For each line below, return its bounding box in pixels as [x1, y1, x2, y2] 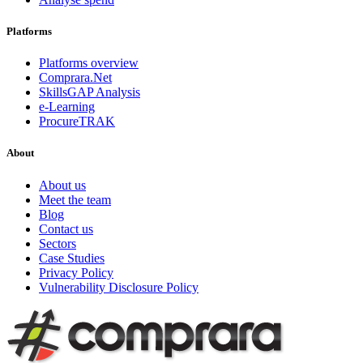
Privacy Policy [39, 265, 113, 280]
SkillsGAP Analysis [39, 85, 140, 100]
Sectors [39, 236, 76, 250]
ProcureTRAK [39, 114, 115, 129]
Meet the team [39, 192, 111, 207]
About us [39, 177, 86, 192]
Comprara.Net [39, 70, 112, 85]
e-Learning [39, 100, 95, 114]
